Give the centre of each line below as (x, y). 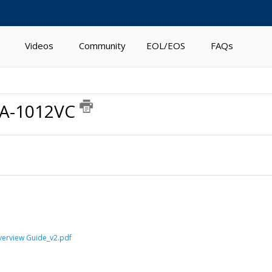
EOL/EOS (166, 46)
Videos (39, 46)
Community (102, 46)
